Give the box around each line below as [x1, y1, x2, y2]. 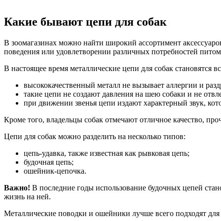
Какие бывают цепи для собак [4, 15, 167, 28]
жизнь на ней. [4, 192, 51, 201]
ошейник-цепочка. [24, 166, 86, 175]
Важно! [4, 183, 30, 192]
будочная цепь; [24, 157, 74, 166]
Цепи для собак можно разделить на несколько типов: [4, 132, 185, 141]
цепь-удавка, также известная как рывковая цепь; [24, 148, 189, 157]
